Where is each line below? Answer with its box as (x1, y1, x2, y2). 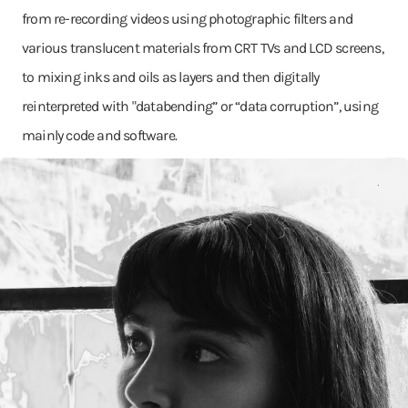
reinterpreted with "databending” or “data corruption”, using (22, 97, 379, 115)
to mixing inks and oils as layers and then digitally (22, 68, 320, 86)
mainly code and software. (22, 127, 177, 144)
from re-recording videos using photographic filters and (22, 10, 353, 27)
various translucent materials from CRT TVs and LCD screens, (22, 39, 383, 56)
